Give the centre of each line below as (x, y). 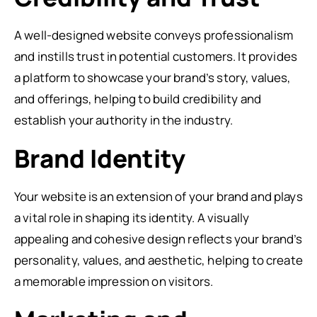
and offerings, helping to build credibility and (138, 99)
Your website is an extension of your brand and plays (158, 196)
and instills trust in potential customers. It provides (156, 56)
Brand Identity (100, 158)
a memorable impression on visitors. (114, 281)
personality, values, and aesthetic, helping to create (158, 260)
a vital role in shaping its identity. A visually (132, 218)
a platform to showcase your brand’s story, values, (153, 77)
